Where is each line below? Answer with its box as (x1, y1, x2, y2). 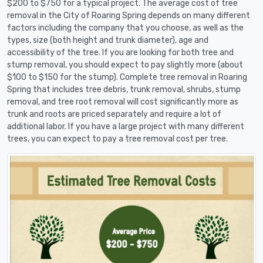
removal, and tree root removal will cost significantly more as (7, 96, 238, 107)
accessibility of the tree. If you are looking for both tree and (7, 47, 234, 58)
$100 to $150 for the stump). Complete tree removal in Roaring (7, 72, 247, 82)
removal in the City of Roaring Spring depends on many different (7, 10, 250, 21)
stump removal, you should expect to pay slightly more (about (7, 59, 243, 70)
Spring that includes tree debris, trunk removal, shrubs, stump (7, 84, 241, 95)
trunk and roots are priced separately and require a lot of (7, 109, 221, 119)
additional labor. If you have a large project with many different (7, 121, 244, 131)
